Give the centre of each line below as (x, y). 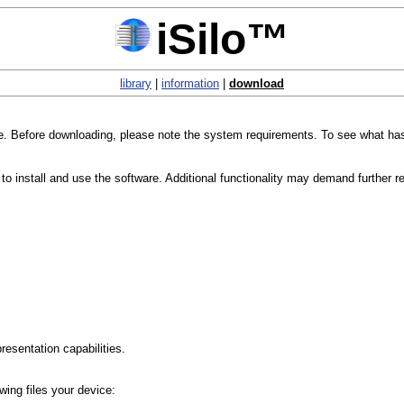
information (190, 83)
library (136, 83)
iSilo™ (223, 39)
